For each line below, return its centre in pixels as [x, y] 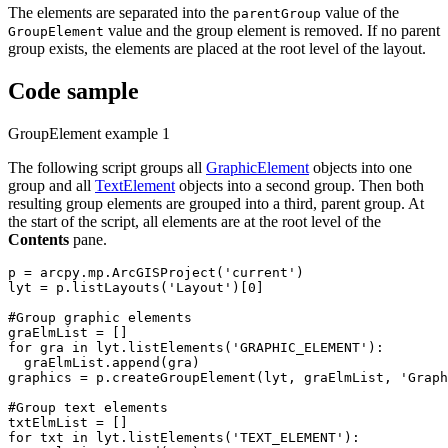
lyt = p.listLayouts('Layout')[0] [136, 287]
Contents [38, 239]
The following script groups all [107, 167]
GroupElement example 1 [89, 133]
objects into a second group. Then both [299, 185]
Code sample [73, 90]
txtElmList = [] [68, 422]
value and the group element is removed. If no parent [272, 30]
